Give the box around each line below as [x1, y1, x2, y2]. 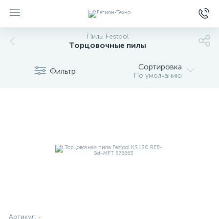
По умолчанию [134, 71, 182, 80]
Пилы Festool [87, 32, 129, 41]
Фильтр [49, 66, 76, 76]
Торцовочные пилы [69, 41, 146, 50]
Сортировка [138, 62, 182, 71]
